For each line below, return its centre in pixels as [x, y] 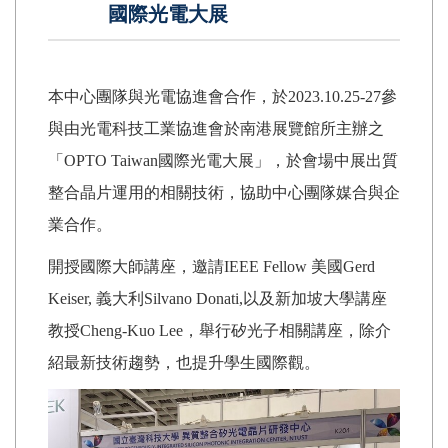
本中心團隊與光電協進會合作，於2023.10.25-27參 [222, 97]
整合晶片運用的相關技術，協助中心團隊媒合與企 [224, 193]
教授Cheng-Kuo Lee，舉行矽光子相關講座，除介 [219, 331]
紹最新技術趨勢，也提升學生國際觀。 [184, 363]
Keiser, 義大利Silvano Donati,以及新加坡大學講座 [217, 299]
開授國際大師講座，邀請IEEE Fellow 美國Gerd [211, 267]
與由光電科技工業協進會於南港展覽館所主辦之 [216, 129]
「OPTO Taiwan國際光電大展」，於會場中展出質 [223, 161]
